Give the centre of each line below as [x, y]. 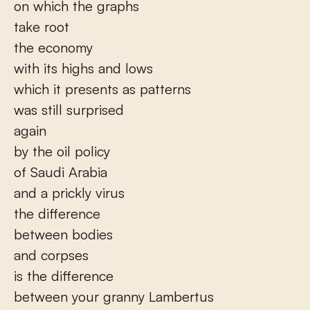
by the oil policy [62, 151]
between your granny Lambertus [114, 297]
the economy [53, 47]
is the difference [64, 276]
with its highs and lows [83, 68]
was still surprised [69, 110]
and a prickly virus [69, 193]
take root [42, 27]
